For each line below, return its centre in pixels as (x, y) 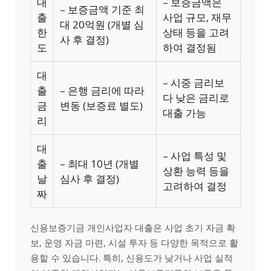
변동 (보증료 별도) (101, 105)
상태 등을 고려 (196, 32)
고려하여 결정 (195, 186)
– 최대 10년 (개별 (100, 163)
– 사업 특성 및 (195, 155)
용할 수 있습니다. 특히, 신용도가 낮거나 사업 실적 (132, 257)
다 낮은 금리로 (196, 97)
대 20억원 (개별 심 (102, 24)
